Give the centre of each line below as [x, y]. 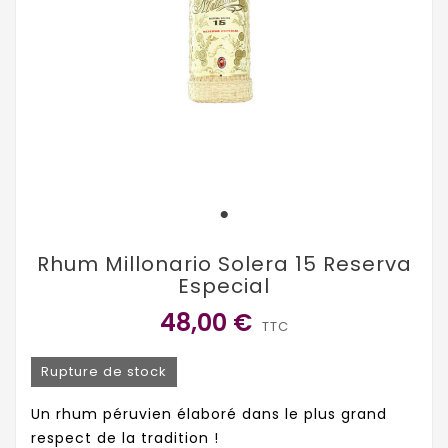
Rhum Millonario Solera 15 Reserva [224, 264]
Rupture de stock [104, 372]
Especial [224, 286]
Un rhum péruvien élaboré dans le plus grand [209, 414]
